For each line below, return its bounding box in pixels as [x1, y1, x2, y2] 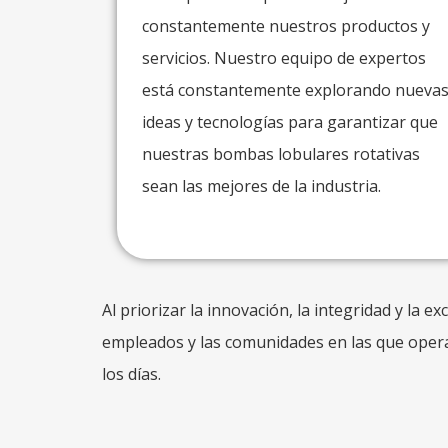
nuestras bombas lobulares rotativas [142, 143, 420, 165]
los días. [102, 363, 161, 385]
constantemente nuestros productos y [142, 15, 430, 37]
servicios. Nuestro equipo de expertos [142, 47, 426, 69]
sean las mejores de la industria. [142, 175, 381, 197]
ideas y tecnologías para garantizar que [142, 111, 438, 133]
